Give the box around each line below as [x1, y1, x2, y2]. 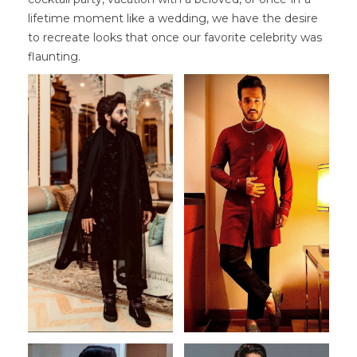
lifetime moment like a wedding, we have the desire [28, 11, 318, 25]
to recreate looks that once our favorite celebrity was [28, 30, 322, 45]
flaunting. [28, 49, 80, 64]
